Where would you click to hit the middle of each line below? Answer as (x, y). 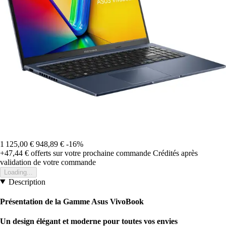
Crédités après (175, 153)
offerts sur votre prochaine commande (90, 153)
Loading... (18, 172)
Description (27, 182)
